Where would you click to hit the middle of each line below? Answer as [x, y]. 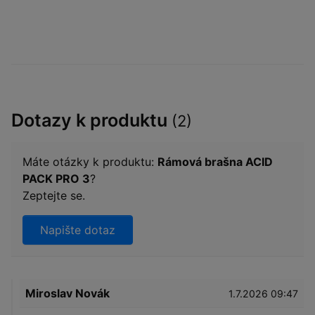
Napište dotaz [78, 230]
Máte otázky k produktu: [90, 162]
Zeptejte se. [54, 196]
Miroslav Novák [67, 294]
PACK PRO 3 [56, 179]
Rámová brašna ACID [215, 162]
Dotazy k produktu [91, 121]
